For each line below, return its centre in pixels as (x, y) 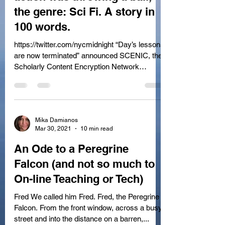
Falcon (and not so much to (84, 164)
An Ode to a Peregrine (71, 149)
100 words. (42, 27)
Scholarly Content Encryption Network (77, 67)
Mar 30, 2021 (53, 128)
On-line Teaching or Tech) (79, 179)
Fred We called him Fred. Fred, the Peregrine (22, 197)
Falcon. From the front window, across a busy (27, 208)
